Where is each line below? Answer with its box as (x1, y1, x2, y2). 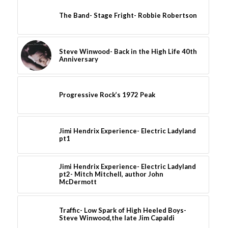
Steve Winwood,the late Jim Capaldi (59, 213, 175, 222)
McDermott (59, 177, 97, 186)
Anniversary (59, 54, 98, 63)
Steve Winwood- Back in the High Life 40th (59, 47, 197, 55)
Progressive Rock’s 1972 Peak (59, 90, 155, 99)
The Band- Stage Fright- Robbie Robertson (59, 11, 197, 19)
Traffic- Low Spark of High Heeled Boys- (59, 206, 186, 214)
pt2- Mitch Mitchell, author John (59, 169, 163, 178)
